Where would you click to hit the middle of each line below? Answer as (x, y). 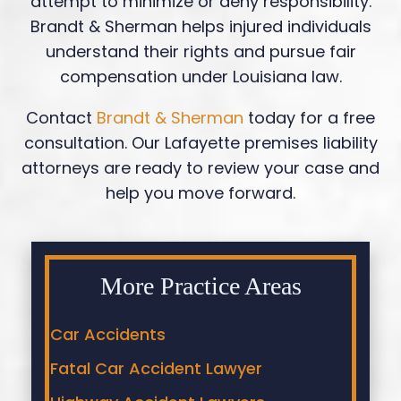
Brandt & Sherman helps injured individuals (200, 26)
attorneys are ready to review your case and (200, 167)
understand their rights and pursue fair (200, 51)
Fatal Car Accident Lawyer (156, 368)
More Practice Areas (200, 286)
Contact (59, 117)
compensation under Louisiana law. (200, 76)
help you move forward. (200, 192)
